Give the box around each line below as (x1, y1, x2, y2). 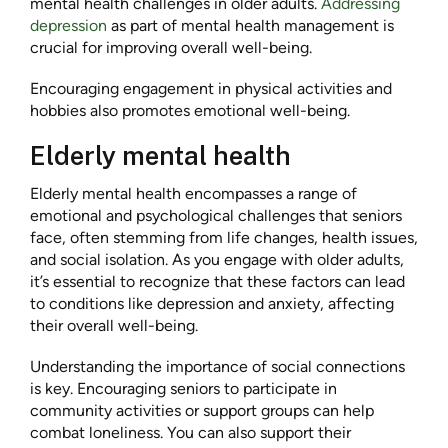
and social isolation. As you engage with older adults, (30, 249, 404, 269)
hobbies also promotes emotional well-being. (30, 100, 350, 120)
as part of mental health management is (107, 15, 394, 35)
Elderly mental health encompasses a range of (30, 183, 357, 203)
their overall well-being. (30, 315, 198, 335)
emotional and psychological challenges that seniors (30, 205, 402, 225)
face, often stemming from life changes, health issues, (30, 227, 418, 247)
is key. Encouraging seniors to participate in (30, 378, 337, 398)
